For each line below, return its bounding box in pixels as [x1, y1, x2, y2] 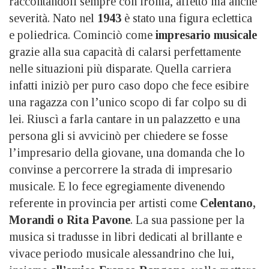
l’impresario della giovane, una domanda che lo [9, 145, 245, 159]
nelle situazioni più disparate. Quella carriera [9, 61, 231, 75]
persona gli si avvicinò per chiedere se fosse [9, 128, 228, 142]
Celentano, [200, 196, 256, 210]
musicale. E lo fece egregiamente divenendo [9, 179, 225, 193]
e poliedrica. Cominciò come [9, 28, 153, 41]
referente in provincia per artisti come [9, 196, 200, 210]
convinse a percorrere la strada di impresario [9, 162, 232, 176]
